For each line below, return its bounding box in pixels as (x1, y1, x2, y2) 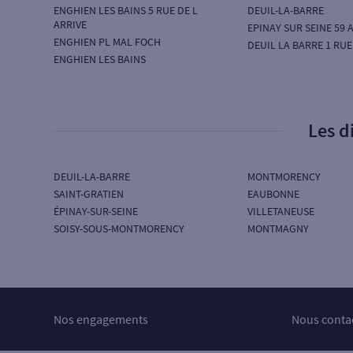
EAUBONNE (247, 187, 299, 201)
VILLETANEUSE (247, 204, 314, 218)
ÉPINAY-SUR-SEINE (54, 204, 138, 218)
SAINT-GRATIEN (54, 187, 124, 201)
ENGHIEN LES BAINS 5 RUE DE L (54, 3, 198, 17)
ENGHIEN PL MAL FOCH (54, 35, 161, 49)
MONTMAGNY (247, 221, 309, 236)
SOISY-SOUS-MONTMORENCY (54, 221, 184, 236)
